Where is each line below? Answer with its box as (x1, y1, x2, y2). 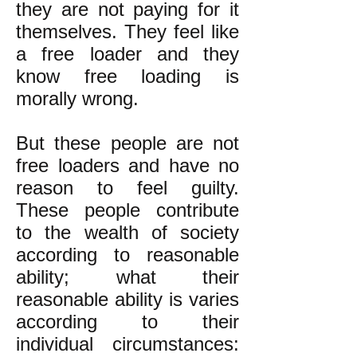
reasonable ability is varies (16, 288, 239, 310)
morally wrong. (16, 88, 139, 109)
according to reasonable (16, 244, 239, 265)
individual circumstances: (16, 333, 239, 355)
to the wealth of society (16, 222, 239, 243)
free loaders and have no (16, 155, 239, 176)
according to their (16, 311, 239, 332)
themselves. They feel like (16, 21, 239, 42)
